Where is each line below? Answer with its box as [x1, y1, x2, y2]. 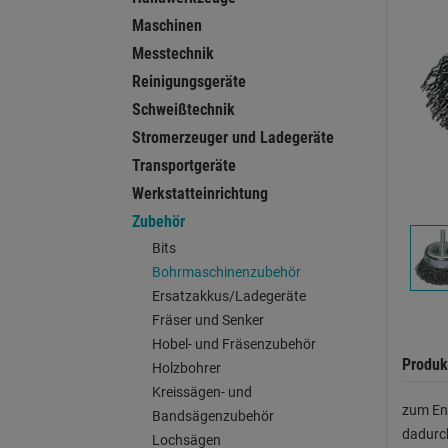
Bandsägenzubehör [152, 408, 274, 424]
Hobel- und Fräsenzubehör [152, 336, 316, 352]
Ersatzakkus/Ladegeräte [152, 288, 306, 304]
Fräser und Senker [152, 312, 264, 328]
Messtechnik [132, 44, 214, 63]
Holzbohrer [152, 360, 221, 376]
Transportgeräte [132, 156, 236, 175]
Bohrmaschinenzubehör [152, 264, 301, 280]
